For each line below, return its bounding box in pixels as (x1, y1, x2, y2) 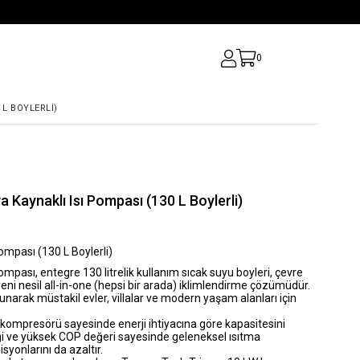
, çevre (270, 265, 303, 279)
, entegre (35, 265, 83, 279)
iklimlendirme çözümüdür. (177, 278, 310, 292)
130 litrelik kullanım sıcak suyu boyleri (83, 265, 270, 279)
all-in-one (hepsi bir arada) (44, 278, 177, 292)
